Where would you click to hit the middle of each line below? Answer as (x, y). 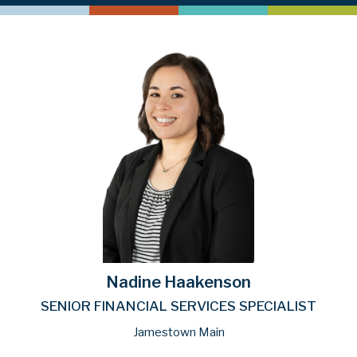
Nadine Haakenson (178, 282)
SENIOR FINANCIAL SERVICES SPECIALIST (178, 306)
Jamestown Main (178, 332)
